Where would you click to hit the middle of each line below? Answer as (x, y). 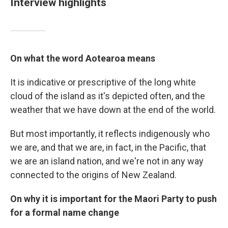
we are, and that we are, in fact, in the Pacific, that (108, 147)
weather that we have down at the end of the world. (113, 110)
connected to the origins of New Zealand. (93, 175)
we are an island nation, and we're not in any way (107, 161)
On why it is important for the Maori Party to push (113, 199)
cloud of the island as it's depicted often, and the (108, 96)
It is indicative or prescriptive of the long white (103, 82)
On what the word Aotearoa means (83, 58)
